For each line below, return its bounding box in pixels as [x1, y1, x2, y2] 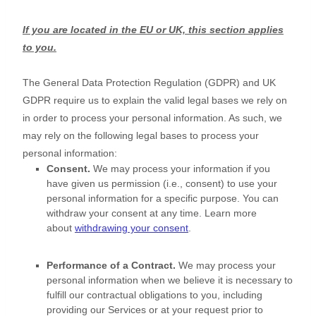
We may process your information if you [93, 163, 270, 175]
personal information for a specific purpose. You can [47, 193, 279, 205]
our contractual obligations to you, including [66, 289, 262, 301]
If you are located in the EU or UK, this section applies [23, 24, 284, 36]
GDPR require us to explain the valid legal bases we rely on [23, 95, 287, 107]
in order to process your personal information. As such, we [23, 112, 282, 124]
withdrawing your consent [75, 222, 188, 234]
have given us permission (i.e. [47, 178, 180, 190]
